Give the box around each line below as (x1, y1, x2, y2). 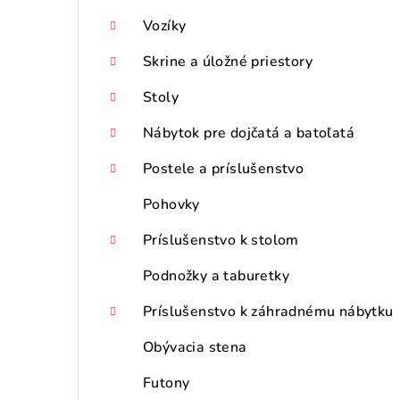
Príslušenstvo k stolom (143, 230, 299, 251)
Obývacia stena (143, 337, 247, 358)
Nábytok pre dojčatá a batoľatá (143, 123, 354, 144)
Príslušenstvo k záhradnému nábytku (143, 302, 394, 322)
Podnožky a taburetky (143, 266, 289, 287)
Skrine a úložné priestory (143, 52, 312, 72)
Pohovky (143, 195, 200, 215)
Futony (143, 373, 190, 394)
